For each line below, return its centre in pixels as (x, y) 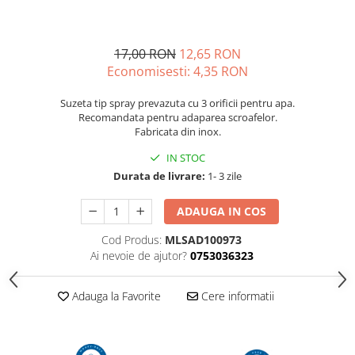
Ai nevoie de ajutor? (138, 256)
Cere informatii (236, 296)
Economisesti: (150, 72)
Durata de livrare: (159, 176)
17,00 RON (145, 54)
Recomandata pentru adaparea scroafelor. (177, 118)
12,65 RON (210, 54)
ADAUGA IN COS (222, 212)
